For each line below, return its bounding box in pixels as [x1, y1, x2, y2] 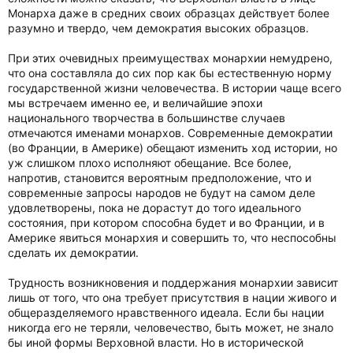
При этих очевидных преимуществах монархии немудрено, [8, 51, 333, 65]
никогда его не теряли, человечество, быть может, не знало [8, 321, 333, 334]
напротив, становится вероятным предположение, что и [8, 171, 311, 184]
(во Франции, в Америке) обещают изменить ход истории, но [8, 141, 337, 154]
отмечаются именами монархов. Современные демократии [8, 126, 333, 139]
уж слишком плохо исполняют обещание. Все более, [8, 156, 292, 169]
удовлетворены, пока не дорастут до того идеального [8, 201, 301, 214]
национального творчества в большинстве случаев [8, 111, 285, 124]
